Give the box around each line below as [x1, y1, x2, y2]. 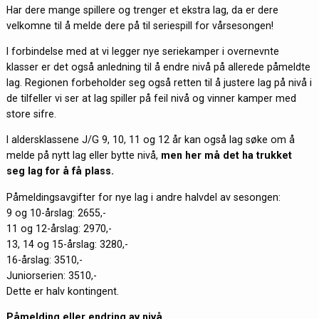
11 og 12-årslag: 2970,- [6, 222, 112, 234]
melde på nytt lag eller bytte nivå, [6, 150, 161, 162]
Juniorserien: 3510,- [6, 269, 100, 281]
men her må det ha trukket [160, 150, 292, 162]
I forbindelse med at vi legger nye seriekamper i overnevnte [6, 46, 279, 58]
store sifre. [6, 108, 56, 120]
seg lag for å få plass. [6, 165, 114, 177]
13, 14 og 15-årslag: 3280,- [6, 238, 131, 250]
